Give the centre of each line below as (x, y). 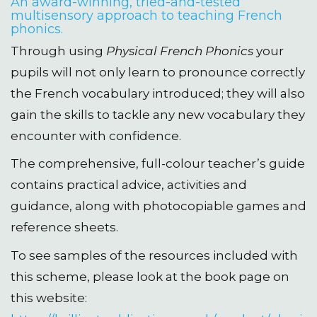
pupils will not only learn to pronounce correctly (158, 72)
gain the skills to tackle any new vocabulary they (158, 114)
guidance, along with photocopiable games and (158, 206)
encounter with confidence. (96, 136)
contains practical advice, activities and (129, 185)
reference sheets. (64, 227)
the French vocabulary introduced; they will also (158, 93)
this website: (49, 298)
